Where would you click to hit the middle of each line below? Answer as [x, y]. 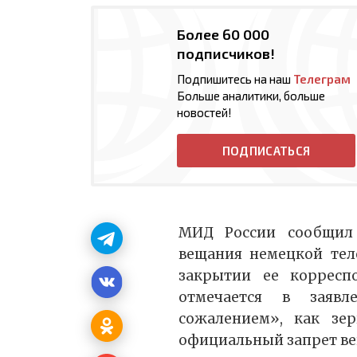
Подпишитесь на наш [235, 79]
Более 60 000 [223, 35]
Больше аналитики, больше [251, 96]
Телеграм [322, 79]
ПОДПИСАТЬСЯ [266, 151]
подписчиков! [226, 54]
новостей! [204, 113]
